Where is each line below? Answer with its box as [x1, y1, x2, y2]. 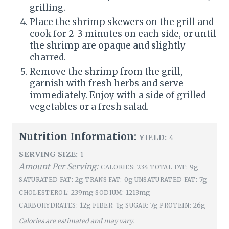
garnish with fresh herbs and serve [30, 77, 184, 89]
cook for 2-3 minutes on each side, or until [30, 28, 216, 39]
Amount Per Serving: [19, 161, 99, 171]
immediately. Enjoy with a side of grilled [30, 89, 206, 101]
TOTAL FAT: [150, 163, 188, 171]
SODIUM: [95, 189, 124, 196]
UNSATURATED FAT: [134, 176, 198, 184]
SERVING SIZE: [19, 149, 78, 159]
